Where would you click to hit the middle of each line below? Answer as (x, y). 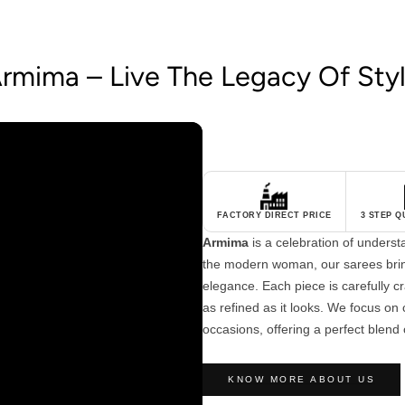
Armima (226, 242)
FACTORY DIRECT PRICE (274, 215)
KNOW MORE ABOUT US (301, 379)
